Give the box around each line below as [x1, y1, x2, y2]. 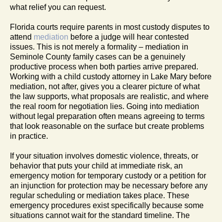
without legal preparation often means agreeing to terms [10, 111, 205, 120]
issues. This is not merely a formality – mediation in [10, 42, 188, 51]
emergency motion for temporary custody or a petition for [10, 171, 206, 180]
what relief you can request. [10, 2, 106, 11]
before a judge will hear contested [68, 32, 189, 41]
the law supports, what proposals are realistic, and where [10, 92, 209, 101]
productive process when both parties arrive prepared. [10, 62, 198, 71]
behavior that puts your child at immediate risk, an [10, 161, 183, 170]
